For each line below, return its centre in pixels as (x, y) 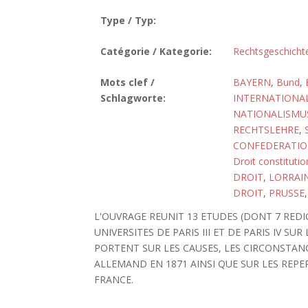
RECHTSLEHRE (266, 130)
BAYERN (252, 82)
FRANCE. (114, 279)
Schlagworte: (133, 98)
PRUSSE (286, 193)
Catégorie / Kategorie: (156, 51)
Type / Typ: (128, 20)
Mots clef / (127, 82)
